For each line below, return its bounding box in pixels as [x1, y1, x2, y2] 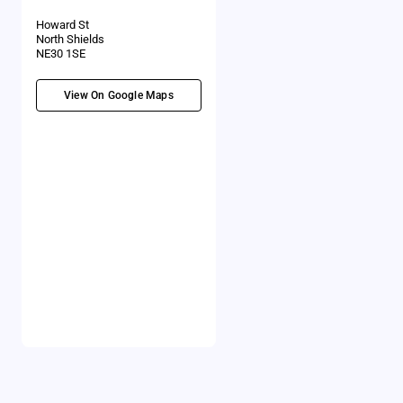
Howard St [36, 18, 89, 31]
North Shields [36, 32, 104, 46]
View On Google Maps [64, 89, 174, 102]
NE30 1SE [36, 47, 85, 60]
